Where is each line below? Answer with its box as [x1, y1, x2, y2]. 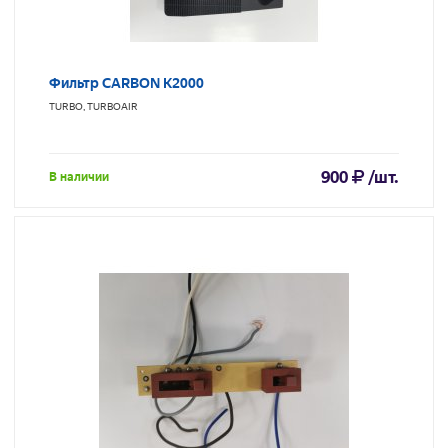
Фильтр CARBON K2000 [49, 75, 204, 92]
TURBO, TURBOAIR [49, 101, 138, 113]
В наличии [49, 170, 109, 185]
